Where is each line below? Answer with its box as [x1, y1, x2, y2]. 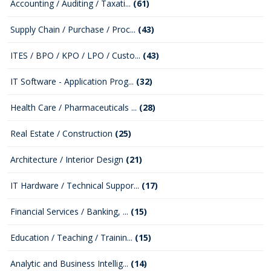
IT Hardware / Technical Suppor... [10, 180, 142, 191]
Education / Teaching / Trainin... [10, 232, 135, 243]
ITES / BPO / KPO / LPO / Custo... [10, 50, 143, 61]
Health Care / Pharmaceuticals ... [10, 102, 139, 113]
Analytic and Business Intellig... [10, 258, 131, 269]
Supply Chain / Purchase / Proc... [10, 24, 138, 35]
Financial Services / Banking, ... [10, 206, 131, 217]
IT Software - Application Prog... [10, 76, 136, 87]
